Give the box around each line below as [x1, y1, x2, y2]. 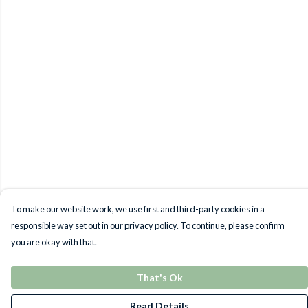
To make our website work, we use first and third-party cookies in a [11, 203, 265, 214]
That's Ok [136, 272, 183, 283]
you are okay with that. [11, 236, 97, 247]
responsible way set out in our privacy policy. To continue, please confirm [11, 220, 285, 231]
